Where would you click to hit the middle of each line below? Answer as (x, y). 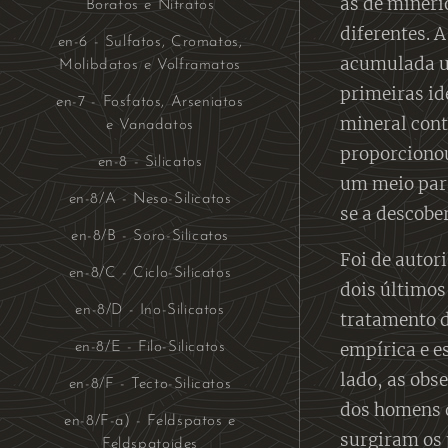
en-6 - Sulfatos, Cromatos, (150, 42)
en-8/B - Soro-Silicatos (150, 236)
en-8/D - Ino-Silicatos (150, 310)
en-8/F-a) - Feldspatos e (150, 421)
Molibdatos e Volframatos (150, 65)
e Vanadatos (150, 125)
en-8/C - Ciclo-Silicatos (150, 273)
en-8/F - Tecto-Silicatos (150, 384)
